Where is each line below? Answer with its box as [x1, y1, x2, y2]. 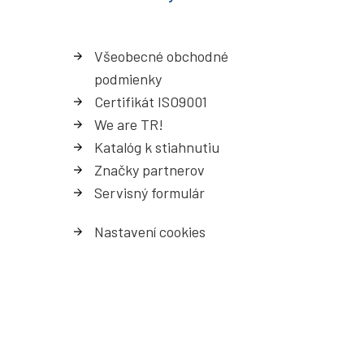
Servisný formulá [94, 184, 199, 202]
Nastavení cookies [94, 223, 206, 241]
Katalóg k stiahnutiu [94, 138, 219, 157]
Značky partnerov [94, 161, 205, 180]
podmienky [94, 70, 162, 89]
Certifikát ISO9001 [94, 93, 207, 111]
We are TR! [94, 115, 163, 134]
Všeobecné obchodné [94, 47, 228, 66]
